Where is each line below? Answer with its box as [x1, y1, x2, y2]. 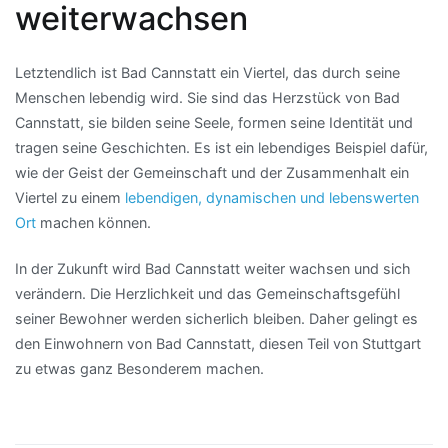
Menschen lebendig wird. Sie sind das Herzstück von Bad [15, 89, 400, 107]
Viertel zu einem [15, 189, 125, 207]
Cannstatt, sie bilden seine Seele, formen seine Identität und [15, 114, 413, 132]
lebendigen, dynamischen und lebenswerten [125, 189, 419, 207]
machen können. [36, 214, 151, 232]
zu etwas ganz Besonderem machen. [15, 359, 264, 377]
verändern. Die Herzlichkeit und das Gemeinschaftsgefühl [15, 284, 400, 302]
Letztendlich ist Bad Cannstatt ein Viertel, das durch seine [15, 64, 400, 82]
